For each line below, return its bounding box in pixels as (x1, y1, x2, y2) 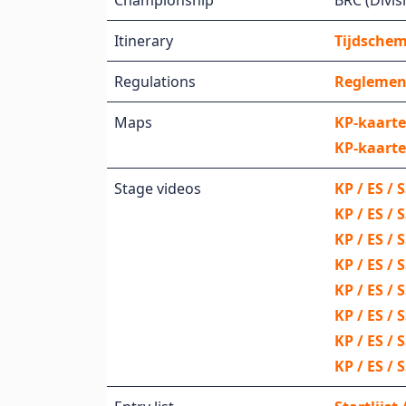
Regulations (114, 72, 196, 92)
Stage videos (114, 179, 201, 198)
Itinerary (114, 31, 173, 51)
